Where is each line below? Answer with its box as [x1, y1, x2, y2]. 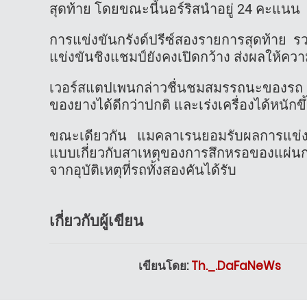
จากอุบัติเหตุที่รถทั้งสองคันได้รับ [49, 161, 236, 178]
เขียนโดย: [138, 257, 191, 274]
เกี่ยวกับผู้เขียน [49, 210, 143, 232]
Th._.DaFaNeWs [191, 257, 281, 274]
